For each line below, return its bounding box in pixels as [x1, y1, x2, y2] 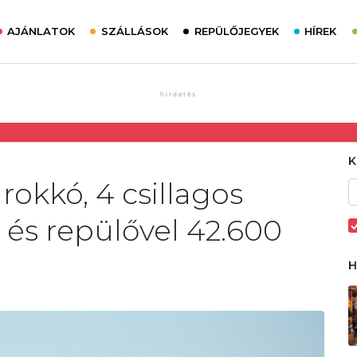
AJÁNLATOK [7, 25, 76, 37]
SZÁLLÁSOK [100, 25, 168, 37]
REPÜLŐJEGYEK [194, 25, 279, 37]
